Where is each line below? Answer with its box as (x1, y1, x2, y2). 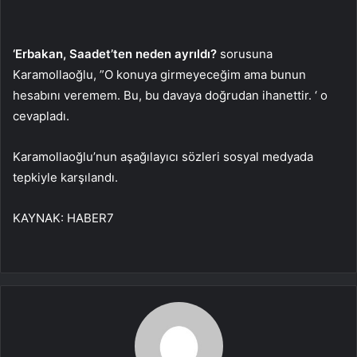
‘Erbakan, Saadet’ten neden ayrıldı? (13, 45, 217, 61)
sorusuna (217, 45, 273, 61)
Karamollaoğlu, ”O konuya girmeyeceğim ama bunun (13, 66, 306, 82)
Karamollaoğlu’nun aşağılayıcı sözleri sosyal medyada (13, 148, 313, 164)
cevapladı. (13, 108, 69, 124)
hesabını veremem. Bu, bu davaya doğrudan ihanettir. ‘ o (13, 87, 328, 103)
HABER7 (67, 210, 114, 226)
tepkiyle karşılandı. (13, 169, 118, 185)
